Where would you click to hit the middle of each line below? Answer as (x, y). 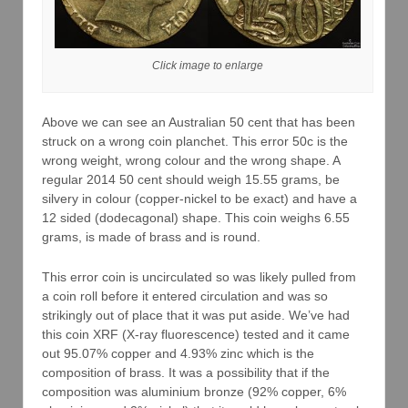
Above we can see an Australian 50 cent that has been (199, 122)
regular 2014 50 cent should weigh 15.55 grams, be (191, 180)
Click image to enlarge (207, 65)
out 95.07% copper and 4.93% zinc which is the (178, 353)
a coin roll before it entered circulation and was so (185, 296)
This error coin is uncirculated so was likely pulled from (199, 276)
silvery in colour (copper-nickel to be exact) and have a (199, 199)
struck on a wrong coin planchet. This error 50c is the (195, 142)
